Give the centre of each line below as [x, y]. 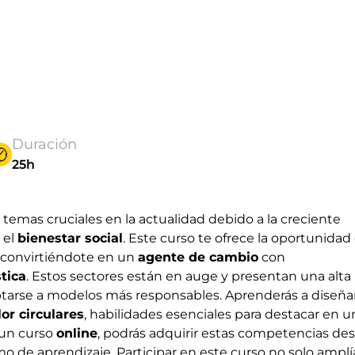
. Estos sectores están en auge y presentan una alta [189, 276]
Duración [44, 144]
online [77, 333]
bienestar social [70, 238]
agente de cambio [198, 257]
